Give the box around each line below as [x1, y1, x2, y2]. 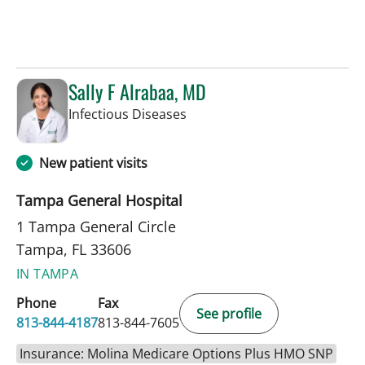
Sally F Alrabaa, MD [68, 77, 206, 107]
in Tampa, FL [186, 104, 262, 123]
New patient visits [39, 153, 147, 172]
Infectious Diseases [68, 105, 187, 124]
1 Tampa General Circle [16, 216, 176, 236]
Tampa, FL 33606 [16, 239, 131, 259]
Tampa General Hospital [16, 190, 182, 210]
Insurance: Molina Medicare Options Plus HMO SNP [20, 344, 333, 363]
